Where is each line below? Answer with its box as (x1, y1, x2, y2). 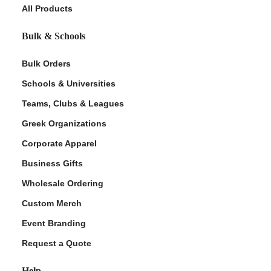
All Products (22, 3, 73, 13)
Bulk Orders (22, 58, 71, 68)
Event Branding (22, 218, 86, 228)
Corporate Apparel (22, 138, 97, 148)
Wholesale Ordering (22, 178, 103, 188)
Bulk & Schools (22, 30, 85, 41)
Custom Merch (22, 198, 82, 208)
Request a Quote (22, 238, 91, 248)
